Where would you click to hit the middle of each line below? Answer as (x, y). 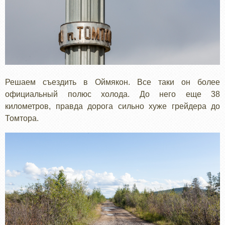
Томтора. (22, 118)
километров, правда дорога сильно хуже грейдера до (113, 106)
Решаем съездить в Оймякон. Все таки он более (113, 82)
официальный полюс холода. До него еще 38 (113, 94)
